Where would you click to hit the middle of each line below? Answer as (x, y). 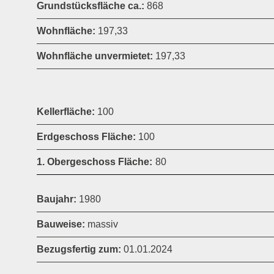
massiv (102, 224)
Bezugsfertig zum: (79, 249)
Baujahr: (57, 199)
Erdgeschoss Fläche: (86, 136)
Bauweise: (61, 224)
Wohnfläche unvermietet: (96, 56)
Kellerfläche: (66, 111)
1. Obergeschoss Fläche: (94, 161)
